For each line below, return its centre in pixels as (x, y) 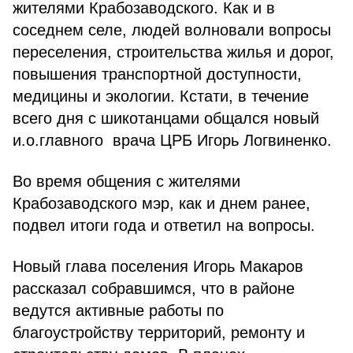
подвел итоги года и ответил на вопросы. (164, 225)
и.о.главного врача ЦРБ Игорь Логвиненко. (172, 140)
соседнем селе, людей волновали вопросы (172, 30)
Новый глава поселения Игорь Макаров (158, 266)
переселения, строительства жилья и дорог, (173, 52)
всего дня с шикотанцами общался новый (166, 118)
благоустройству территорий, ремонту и (159, 333)
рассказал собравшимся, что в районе (154, 288)
